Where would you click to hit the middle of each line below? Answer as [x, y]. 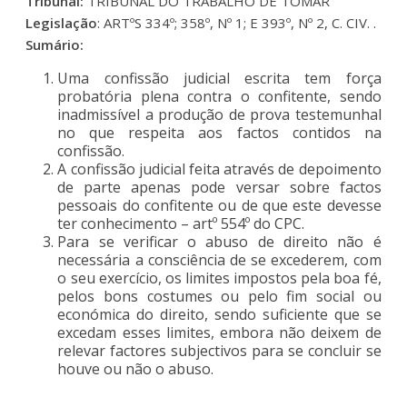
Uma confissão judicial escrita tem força [219, 78]
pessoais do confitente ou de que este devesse [219, 205]
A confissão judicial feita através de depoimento [219, 169]
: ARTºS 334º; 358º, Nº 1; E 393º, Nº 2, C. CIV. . [237, 22]
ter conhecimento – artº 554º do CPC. [181, 223]
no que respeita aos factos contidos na [219, 132]
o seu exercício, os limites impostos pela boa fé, [219, 278]
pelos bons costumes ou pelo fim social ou [219, 296]
